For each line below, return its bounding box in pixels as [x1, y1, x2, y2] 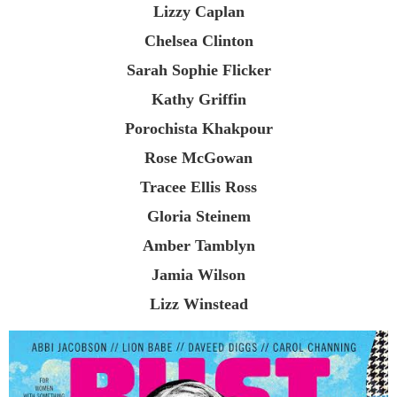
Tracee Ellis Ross [140, 177, 257, 196]
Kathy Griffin [151, 90, 246, 108]
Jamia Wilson [152, 265, 245, 284]
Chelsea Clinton [144, 31, 253, 50]
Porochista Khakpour [124, 119, 273, 137]
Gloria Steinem [146, 206, 251, 225]
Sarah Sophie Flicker [126, 60, 271, 79]
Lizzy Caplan [152, 2, 245, 20]
